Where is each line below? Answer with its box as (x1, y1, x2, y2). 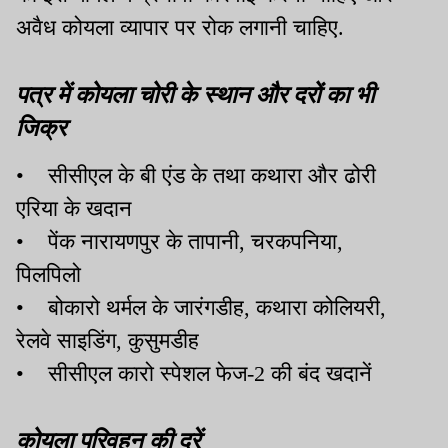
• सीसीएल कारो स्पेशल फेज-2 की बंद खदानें (16, 361, 372, 387)
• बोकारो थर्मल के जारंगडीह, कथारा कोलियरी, (16, 295, 386, 321)
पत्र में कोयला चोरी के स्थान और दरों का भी (16, 77, 374, 110)
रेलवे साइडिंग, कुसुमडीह (16, 328, 199, 354)
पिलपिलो (16, 262, 81, 288)
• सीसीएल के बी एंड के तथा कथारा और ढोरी (16, 163, 376, 189)
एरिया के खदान (16, 196, 132, 222)
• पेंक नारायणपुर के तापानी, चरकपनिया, (16, 229, 343, 255)
